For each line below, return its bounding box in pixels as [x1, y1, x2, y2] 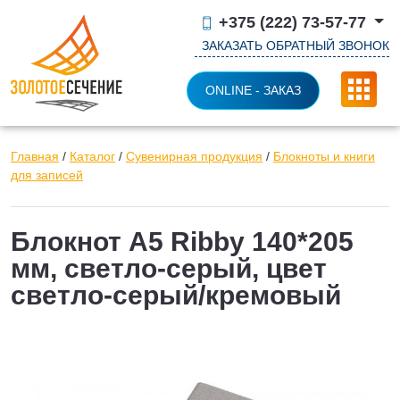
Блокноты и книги [273, 149, 375, 164]
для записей [11, 168, 83, 183]
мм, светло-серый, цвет [11, 254, 327, 284]
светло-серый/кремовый [11, 280, 341, 311]
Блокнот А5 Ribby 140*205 [11, 227, 354, 257]
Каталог [70, 149, 115, 164]
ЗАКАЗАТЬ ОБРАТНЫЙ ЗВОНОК [202, 38, 389, 54]
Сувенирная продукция [126, 149, 262, 164]
